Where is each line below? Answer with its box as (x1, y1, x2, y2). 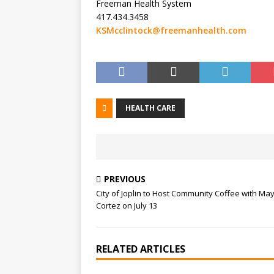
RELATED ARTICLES (96, 242, 185, 256)
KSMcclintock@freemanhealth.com (96, 24, 246, 36)
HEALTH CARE (125, 103, 176, 113)
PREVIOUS (104, 173, 146, 185)
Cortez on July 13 (96, 200, 157, 211)
